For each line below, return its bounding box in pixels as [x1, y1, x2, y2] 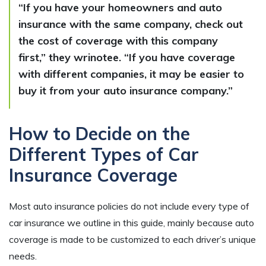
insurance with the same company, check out [18, 17, 243, 31]
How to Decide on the [9, 122, 190, 145]
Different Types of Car [9, 143, 199, 166]
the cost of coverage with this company [18, 34, 218, 48]
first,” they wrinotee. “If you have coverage [18, 50, 235, 65]
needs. [9, 250, 37, 262]
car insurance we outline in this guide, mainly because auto [9, 217, 254, 229]
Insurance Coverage [9, 164, 178, 187]
